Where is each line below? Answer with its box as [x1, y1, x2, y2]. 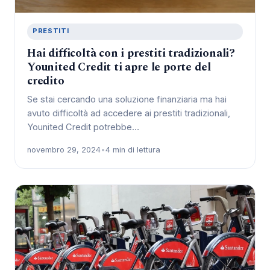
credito [27, 72, 64, 90]
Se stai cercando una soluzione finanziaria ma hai [27, 93, 227, 105]
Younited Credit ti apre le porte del [27, 58, 211, 76]
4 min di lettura [105, 145, 160, 154]
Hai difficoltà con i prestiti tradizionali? [27, 44, 236, 62]
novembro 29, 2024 [27, 145, 101, 154]
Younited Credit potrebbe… [27, 121, 139, 133]
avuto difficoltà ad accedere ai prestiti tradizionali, [27, 107, 230, 119]
